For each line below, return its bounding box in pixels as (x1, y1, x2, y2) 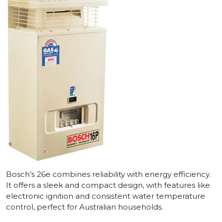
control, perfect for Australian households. (6, 202, 163, 212)
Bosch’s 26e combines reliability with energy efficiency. (6, 169, 211, 179)
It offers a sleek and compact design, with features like (6, 180, 210, 190)
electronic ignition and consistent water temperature (6, 191, 205, 201)
